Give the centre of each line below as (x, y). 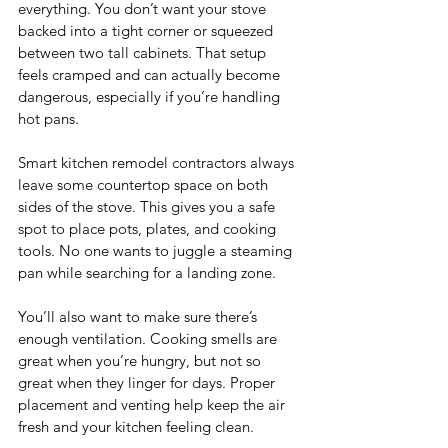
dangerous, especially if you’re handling (151, 97)
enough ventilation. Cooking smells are (149, 339)
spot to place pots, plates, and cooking (149, 229)
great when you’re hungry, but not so (141, 361)
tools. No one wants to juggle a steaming (157, 251)
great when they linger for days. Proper (148, 383)
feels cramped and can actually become (151, 75)
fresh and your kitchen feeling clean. (136, 427)
